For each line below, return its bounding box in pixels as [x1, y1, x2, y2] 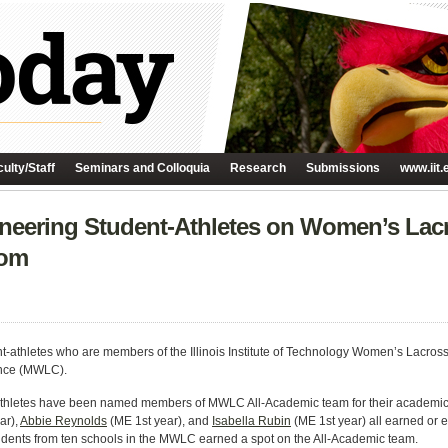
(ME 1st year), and [107, 414, 212, 428]
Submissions [306, 161, 380, 175]
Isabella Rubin [212, 414, 291, 428]
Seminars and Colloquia [75, 161, 210, 175]
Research [230, 161, 286, 175]
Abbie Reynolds [20, 414, 107, 428]
